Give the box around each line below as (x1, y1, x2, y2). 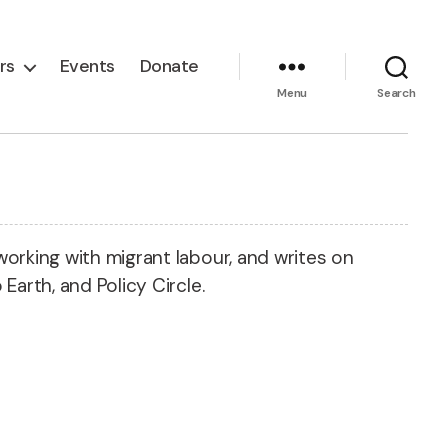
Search (377, 84, 416, 101)
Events (59, 54, 115, 78)
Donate (139, 54, 199, 78)
